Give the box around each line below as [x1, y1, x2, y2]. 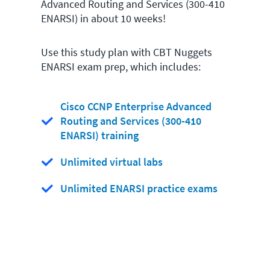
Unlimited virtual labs [60, 155, 163, 169]
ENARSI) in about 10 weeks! [41, 11, 166, 25]
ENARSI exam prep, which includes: [41, 60, 201, 74]
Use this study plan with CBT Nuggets [41, 45, 212, 59]
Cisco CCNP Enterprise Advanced [60, 99, 212, 113]
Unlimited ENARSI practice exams [60, 181, 218, 195]
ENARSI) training [60, 128, 139, 142]
